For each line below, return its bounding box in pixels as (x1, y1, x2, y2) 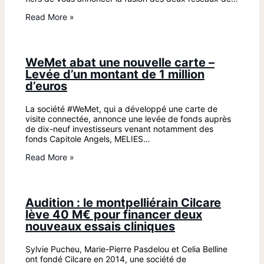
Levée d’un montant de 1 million (25, 67, 204, 81)
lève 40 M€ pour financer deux (25, 207, 202, 222)
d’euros (25, 79, 67, 93)
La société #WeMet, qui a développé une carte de (25, 104, 217, 114)
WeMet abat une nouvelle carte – (25, 55, 214, 70)
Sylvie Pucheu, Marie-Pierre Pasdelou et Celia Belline (25, 244, 227, 254)
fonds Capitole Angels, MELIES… (25, 134, 150, 144)
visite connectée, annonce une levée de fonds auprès (25, 114, 231, 124)
